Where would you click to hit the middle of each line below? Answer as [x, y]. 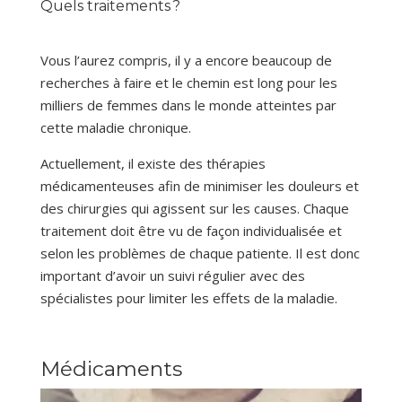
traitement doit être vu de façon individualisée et [191, 231]
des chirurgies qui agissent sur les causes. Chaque [194, 209]
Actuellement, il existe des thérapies [153, 164]
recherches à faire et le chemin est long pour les [188, 83]
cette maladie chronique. [117, 128]
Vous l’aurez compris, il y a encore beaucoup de [186, 61]
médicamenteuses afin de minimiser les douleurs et [199, 186]
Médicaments [111, 369]
